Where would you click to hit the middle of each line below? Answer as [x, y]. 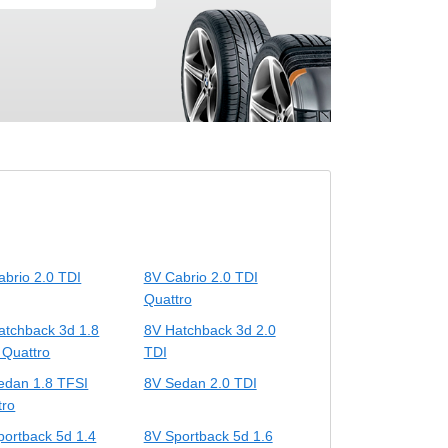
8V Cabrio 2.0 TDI [200, 276]
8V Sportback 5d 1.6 [208, 435]
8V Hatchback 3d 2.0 [209, 329]
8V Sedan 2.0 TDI [200, 382]
